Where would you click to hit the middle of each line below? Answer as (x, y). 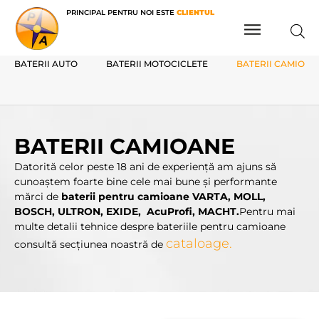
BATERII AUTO (46, 64)
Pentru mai (267, 211)
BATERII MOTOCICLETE (157, 64)
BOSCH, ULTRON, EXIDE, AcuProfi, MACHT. (127, 211)
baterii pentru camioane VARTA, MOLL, (163, 197)
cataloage (198, 244)
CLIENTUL (195, 12)
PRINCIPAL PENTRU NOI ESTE (121, 12)
